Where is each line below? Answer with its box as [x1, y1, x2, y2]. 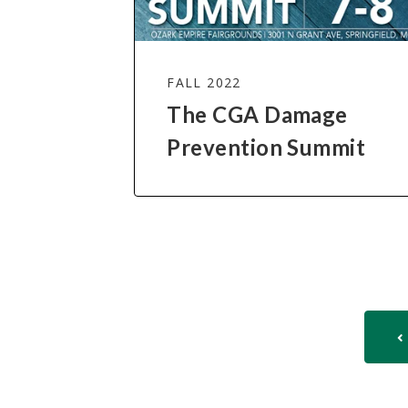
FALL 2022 [167, 73, 241, 91]
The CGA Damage [167, 100, 348, 127]
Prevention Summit [167, 133, 366, 160]
